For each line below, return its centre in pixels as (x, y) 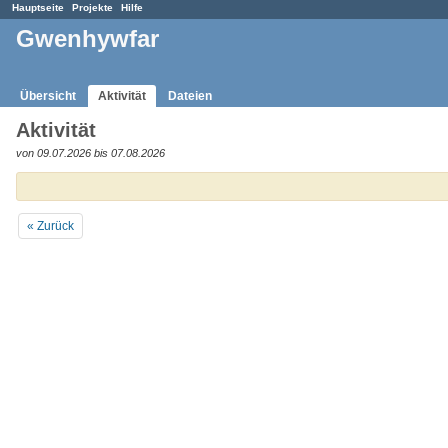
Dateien (190, 95)
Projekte (92, 7)
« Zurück (50, 226)
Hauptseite (38, 7)
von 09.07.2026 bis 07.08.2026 (90, 152)
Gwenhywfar (87, 39)
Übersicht (48, 95)
